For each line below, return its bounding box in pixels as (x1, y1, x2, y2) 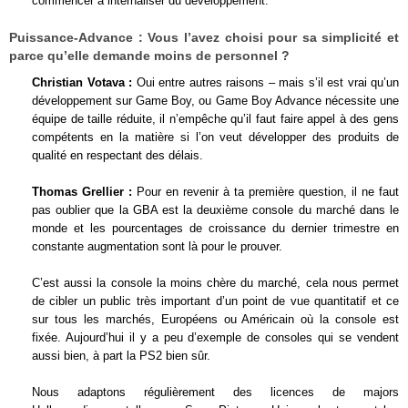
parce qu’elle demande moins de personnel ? (9, 48, 290, 63)
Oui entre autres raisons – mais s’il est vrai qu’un (132, 76, 399, 89)
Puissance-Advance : (9, 30, 143, 45)
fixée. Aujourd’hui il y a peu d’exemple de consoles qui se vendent (32, 331, 399, 344)
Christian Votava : (32, 76, 132, 89)
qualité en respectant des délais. (32, 148, 203, 162)
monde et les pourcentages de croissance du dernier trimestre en (32, 221, 399, 235)
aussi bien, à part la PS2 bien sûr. (32, 349, 210, 362)
